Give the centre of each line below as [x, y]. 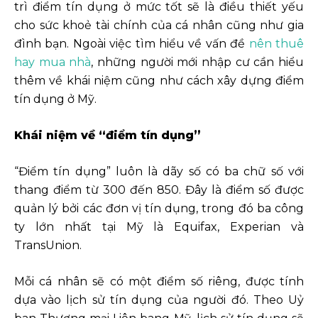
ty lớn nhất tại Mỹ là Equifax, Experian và [159, 227]
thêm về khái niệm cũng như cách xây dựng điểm [159, 81]
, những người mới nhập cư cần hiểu [198, 62]
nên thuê [276, 44]
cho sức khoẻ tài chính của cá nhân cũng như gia [159, 26]
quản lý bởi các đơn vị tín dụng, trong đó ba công [159, 209]
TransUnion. [48, 246]
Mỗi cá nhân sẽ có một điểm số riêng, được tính [159, 282]
